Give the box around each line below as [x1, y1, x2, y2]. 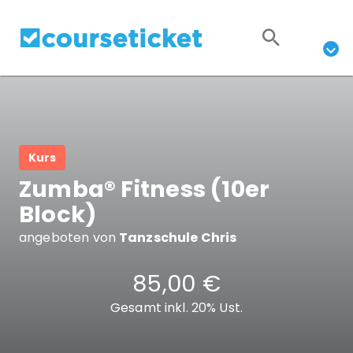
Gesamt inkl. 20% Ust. [110, 299, 243, 318]
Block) [19, 199, 98, 231]
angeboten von [19, 229, 116, 247]
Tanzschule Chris [118, 229, 237, 247]
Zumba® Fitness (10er [19, 173, 270, 206]
